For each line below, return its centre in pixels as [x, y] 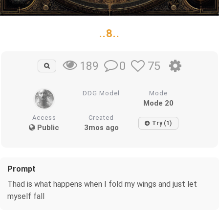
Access [44, 117]
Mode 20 [158, 103]
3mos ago [101, 127]
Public [47, 127]
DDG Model [101, 93]
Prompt [22, 169]
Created [101, 117]
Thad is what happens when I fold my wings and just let [102, 184]
